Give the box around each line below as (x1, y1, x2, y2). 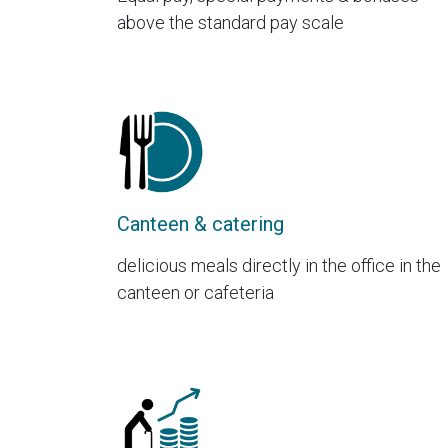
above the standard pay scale (117, 12, 344, 34)
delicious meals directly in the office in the (117, 254, 441, 276)
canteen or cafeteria (117, 281, 274, 303)
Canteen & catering (117, 211, 284, 236)
